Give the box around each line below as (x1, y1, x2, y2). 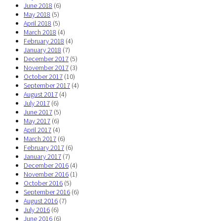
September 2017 (24, 81, 70, 90)
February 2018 (24, 37, 64, 46)
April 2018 (24, 19, 51, 28)
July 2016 (24, 205, 50, 215)
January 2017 (24, 152, 61, 161)
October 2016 (24, 179, 63, 188)
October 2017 (24, 72, 63, 81)
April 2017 (24, 125, 51, 135)
